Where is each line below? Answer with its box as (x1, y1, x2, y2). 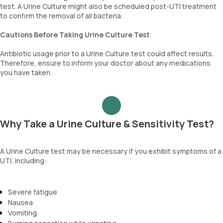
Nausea (8, 198, 33, 207)
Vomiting (8, 208, 37, 218)
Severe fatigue (8, 187, 57, 197)
